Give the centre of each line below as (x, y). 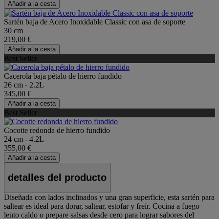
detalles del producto (57, 178)
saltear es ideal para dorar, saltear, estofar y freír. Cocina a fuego (102, 206)
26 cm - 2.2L (24, 85)
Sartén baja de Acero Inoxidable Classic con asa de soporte (95, 22)
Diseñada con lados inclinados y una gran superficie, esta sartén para (109, 197)
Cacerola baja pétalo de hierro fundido (63, 76)
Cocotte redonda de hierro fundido (57, 130)
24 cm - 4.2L (24, 139)
